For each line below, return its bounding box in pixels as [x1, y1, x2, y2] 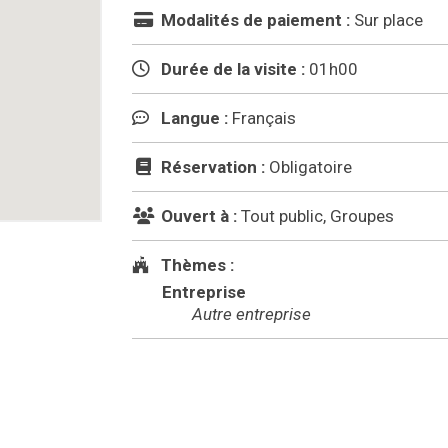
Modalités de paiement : [157, 10, 351, 30]
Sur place [354, 10, 424, 30]
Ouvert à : [157, 206, 238, 226]
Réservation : [157, 157, 266, 177]
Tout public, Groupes [241, 206, 395, 226]
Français [232, 108, 297, 128]
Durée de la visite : [157, 59, 306, 79]
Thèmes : [157, 255, 235, 275]
